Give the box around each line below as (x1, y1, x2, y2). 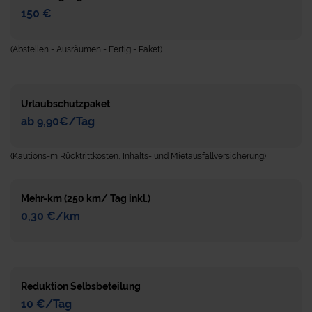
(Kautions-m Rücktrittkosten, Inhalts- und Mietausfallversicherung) (10, 150, 266, 161)
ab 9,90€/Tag (21, 114, 95, 128)
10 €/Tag (21, 297, 72, 311)
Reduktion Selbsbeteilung (21, 280, 141, 292)
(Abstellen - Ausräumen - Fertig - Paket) (10, 44, 162, 54)
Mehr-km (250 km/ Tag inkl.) (21, 192, 150, 204)
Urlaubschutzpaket (21, 97, 110, 109)
